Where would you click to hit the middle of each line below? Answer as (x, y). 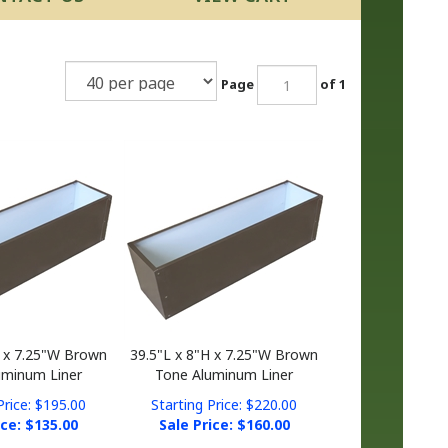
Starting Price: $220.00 (224, 389)
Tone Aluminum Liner (224, 359)
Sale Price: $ (202, 409)
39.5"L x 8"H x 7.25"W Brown (224, 339)
